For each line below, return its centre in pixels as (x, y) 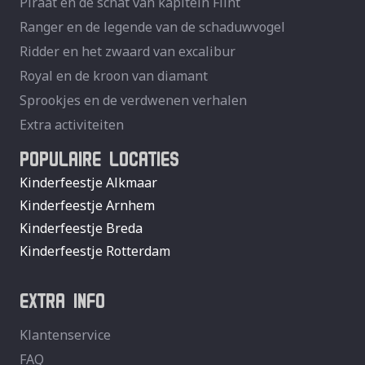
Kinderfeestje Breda (81, 229)
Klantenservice (65, 335)
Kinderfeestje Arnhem (87, 206)
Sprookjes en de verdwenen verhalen (133, 101)
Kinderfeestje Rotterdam (95, 251)
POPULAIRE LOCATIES (99, 156)
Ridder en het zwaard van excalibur (128, 52)
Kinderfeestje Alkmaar (88, 183)
